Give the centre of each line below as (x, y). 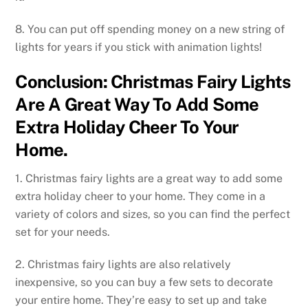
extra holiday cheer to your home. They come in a (141, 197)
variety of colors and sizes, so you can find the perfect (153, 214)
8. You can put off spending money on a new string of (150, 29)
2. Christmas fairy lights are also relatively (123, 265)
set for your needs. (63, 232)
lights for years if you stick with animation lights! (139, 47)
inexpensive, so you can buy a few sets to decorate (144, 283)
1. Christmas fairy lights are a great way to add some (149, 179)
